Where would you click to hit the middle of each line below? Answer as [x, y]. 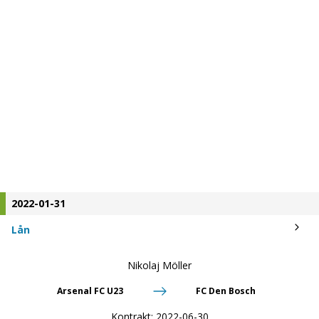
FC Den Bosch [226, 291]
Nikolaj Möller [159, 266]
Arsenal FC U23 [90, 291]
